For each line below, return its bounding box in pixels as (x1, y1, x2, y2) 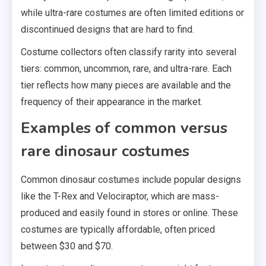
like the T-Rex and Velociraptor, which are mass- (21, 190, 219, 202)
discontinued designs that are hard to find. (21, 23, 194, 35)
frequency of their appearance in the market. (21, 96, 202, 107)
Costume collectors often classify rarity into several (21, 46, 236, 58)
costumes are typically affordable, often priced (21, 223, 215, 235)
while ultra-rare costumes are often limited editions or (21, 7, 244, 18)
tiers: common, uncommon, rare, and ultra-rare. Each (21, 62, 232, 74)
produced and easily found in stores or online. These (21, 207, 238, 218)
